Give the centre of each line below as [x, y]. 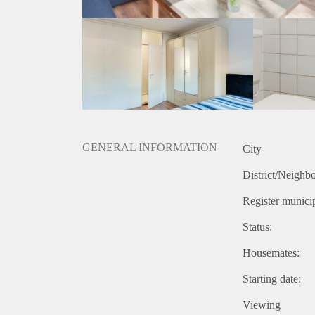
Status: [257, 227]
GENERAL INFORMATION [150, 148]
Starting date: [272, 279]
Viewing [262, 305]
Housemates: [271, 253]
